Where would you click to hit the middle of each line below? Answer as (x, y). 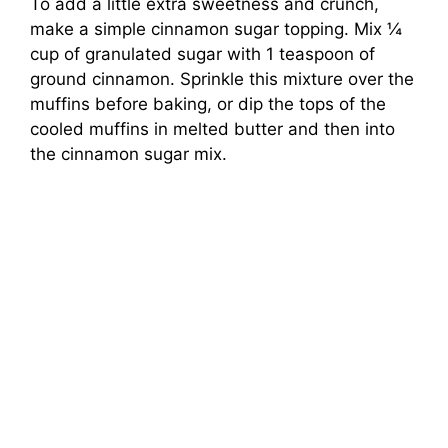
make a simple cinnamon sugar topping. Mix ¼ (216, 29)
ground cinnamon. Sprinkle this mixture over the (222, 79)
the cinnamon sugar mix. (128, 154)
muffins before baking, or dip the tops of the (208, 104)
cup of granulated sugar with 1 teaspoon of (202, 54)
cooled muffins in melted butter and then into (212, 129)
